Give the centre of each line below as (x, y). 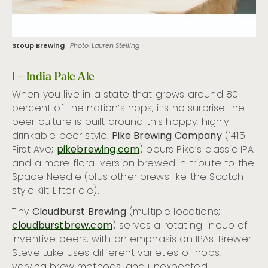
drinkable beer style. (62, 136)
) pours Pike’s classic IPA (197, 150)
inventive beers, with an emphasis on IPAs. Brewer (132, 240)
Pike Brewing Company (167, 136)
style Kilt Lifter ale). (55, 191)
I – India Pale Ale (53, 76)
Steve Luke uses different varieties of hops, (117, 253)
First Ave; (34, 150)
